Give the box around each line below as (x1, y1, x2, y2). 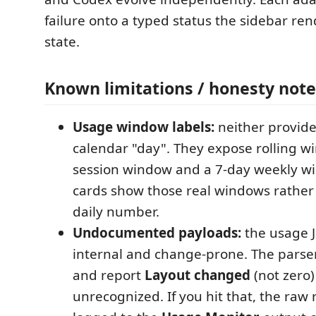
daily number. (73, 202, 159, 221)
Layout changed (145, 265, 250, 284)
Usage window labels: (73, 117, 214, 136)
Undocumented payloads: (73, 223, 241, 242)
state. (44, 32, 80, 51)
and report (73, 265, 145, 284)
